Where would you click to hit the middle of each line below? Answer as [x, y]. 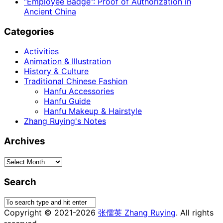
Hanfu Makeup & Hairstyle [93, 111]
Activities [41, 52]
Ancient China [50, 12]
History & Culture [56, 71]
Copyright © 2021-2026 [51, 213]
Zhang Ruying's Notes [65, 121]
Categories [29, 31]
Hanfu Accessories [79, 91]
